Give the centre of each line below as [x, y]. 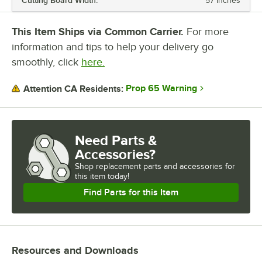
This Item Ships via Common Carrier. [98, 32]
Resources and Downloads [75, 251]
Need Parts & [116, 140]
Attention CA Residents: [73, 89]
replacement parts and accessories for [166, 167]
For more [206, 32]
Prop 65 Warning [161, 89]
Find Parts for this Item [131, 193]
